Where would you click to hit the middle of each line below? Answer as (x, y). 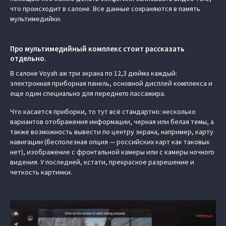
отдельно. (28, 58)
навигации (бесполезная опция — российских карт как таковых (110, 142)
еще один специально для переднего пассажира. (88, 93)
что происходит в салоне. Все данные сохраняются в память (105, 9)
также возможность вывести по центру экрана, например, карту (112, 132)
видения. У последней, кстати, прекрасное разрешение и (102, 162)
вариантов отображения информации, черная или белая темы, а (112, 122)
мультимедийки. (36, 19)
